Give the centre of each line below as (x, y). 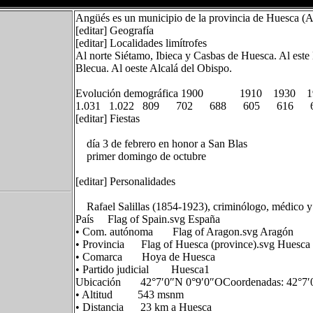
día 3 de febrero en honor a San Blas (161, 144)
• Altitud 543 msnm (129, 294)
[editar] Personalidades (125, 181)
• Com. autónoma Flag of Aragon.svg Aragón (184, 232)
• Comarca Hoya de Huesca (145, 257)
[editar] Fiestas (107, 118)
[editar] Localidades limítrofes (141, 43)
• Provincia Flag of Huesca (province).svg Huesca (192, 244)
